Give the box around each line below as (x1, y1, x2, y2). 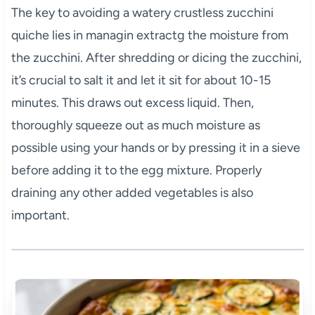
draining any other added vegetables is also (11, 184, 253, 200)
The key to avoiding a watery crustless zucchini (11, 4, 274, 20)
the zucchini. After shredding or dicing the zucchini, (11, 49, 302, 65)
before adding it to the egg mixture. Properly (11, 162, 262, 178)
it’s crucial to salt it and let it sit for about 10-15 (11, 72, 271, 88)
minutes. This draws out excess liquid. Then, (11, 94, 254, 110)
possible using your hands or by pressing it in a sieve (11, 139, 300, 155)
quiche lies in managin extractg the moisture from (11, 27, 288, 43)
